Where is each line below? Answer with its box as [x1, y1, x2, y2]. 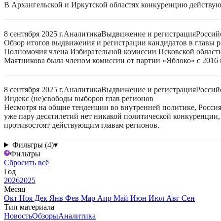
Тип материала [4, 203, 54, 211]
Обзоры [32, 212, 58, 220]
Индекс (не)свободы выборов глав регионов [4, 94, 153, 103]
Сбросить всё [4, 158, 49, 167]
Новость [4, 212, 32, 220]
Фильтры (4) [12, 141, 54, 149]
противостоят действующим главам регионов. [4, 121, 159, 129]
